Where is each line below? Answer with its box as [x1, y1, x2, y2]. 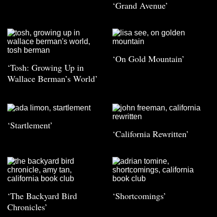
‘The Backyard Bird [7, 190, 77, 202]
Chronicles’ [7, 201, 47, 213]
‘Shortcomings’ [112, 190, 166, 202]
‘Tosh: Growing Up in [7, 62, 84, 74]
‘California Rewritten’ [112, 128, 189, 140]
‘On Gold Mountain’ [112, 53, 185, 65]
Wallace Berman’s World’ [7, 73, 98, 85]
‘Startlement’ [7, 119, 53, 131]
